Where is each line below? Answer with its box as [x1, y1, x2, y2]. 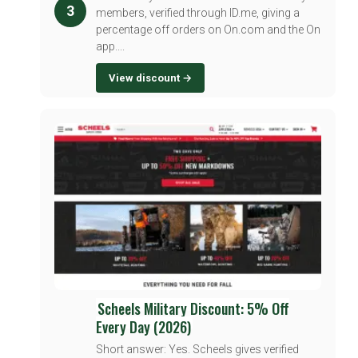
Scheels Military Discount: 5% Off [97, 298, 289, 320]
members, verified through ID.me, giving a [96, 6, 300, 19]
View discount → [109, 71, 192, 84]
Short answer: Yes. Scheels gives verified [96, 343, 299, 356]
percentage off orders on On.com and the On [96, 22, 320, 36]
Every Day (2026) [96, 316, 191, 338]
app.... [96, 39, 125, 53]
